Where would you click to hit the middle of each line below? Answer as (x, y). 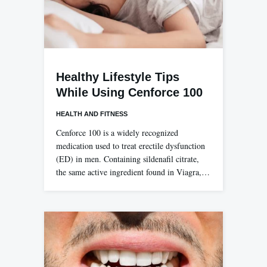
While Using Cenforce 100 (129, 93)
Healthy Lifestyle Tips (118, 77)
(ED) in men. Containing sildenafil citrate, (128, 159)
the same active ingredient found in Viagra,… (133, 172)
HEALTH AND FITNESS (92, 114)
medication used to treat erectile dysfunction (131, 146)
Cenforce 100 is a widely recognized (117, 133)
